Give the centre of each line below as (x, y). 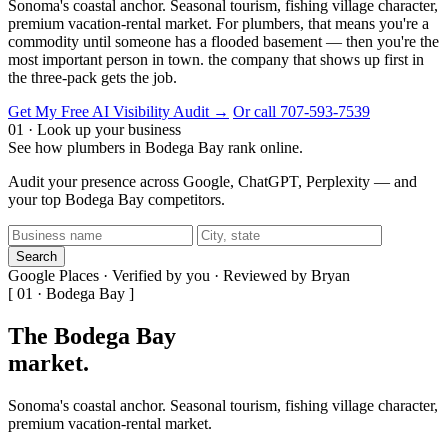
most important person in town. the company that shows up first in (216, 59)
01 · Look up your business (94, 129)
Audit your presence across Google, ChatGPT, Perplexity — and (212, 181)
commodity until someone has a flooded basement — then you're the (223, 41)
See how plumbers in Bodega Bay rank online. (155, 147)
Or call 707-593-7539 (301, 111)
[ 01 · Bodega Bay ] (71, 293)
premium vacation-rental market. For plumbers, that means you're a (218, 23)
